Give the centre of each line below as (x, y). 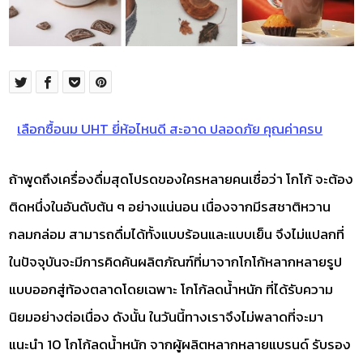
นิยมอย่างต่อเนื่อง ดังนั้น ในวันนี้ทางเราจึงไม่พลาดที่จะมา (167, 316)
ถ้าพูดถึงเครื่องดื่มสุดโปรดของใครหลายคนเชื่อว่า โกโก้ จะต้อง (181, 179)
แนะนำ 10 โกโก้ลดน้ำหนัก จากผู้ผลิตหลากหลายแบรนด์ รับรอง (180, 344)
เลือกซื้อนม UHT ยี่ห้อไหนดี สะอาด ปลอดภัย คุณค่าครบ (170, 128)
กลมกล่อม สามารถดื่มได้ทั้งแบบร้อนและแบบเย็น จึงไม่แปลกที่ (177, 234)
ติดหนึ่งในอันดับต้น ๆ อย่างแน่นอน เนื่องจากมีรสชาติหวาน (170, 206)
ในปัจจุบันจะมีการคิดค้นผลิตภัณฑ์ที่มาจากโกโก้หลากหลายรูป (176, 261)
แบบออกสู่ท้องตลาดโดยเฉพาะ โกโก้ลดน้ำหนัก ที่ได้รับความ (171, 289)
